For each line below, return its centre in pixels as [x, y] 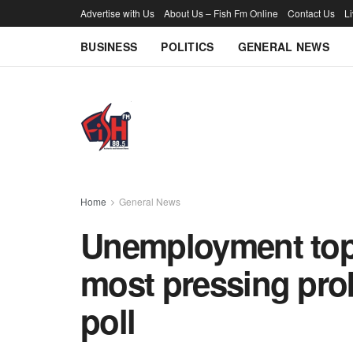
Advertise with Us [117, 13]
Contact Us [311, 13]
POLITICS [188, 46]
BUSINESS [109, 46]
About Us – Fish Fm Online [221, 13]
